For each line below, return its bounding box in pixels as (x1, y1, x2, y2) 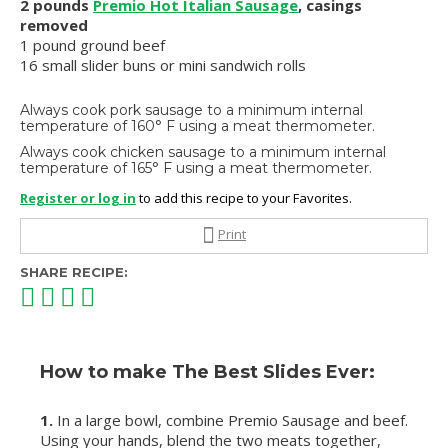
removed (20, 15, 88, 36)
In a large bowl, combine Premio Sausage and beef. (57, 410, 408, 431)
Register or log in (20, 189, 136, 208)
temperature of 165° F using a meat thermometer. (20, 159, 372, 178)
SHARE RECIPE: (20, 264, 128, 281)
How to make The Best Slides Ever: (40, 361, 375, 384)
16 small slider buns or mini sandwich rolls (20, 55, 306, 76)
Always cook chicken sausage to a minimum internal (20, 143, 386, 162)
